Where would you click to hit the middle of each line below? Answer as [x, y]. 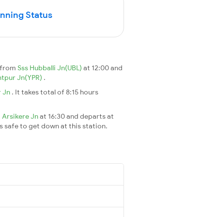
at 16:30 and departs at [77, 116]
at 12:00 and [103, 68]
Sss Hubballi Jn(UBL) [50, 68]
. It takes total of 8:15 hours [55, 92]
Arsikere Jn [21, 116]
